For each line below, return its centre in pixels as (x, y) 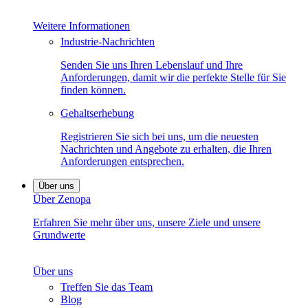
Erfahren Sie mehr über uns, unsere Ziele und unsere (147, 223)
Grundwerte (59, 235)
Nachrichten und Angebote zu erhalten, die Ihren (166, 149)
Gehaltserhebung (97, 113)
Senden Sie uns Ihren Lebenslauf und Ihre (152, 65)
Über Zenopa (62, 199)
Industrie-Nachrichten (108, 42)
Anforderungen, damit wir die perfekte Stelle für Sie (173, 78)
